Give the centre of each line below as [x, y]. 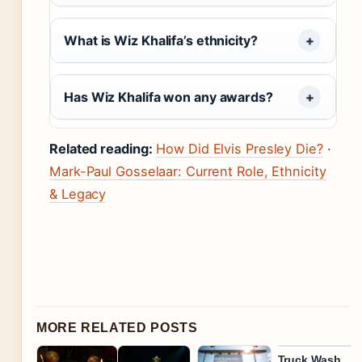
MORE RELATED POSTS [117, 327]
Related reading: [101, 148]
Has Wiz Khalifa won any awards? [168, 97]
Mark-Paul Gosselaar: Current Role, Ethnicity [188, 171]
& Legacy [78, 194]
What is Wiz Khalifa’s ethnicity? [161, 40]
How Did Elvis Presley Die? [240, 148]
